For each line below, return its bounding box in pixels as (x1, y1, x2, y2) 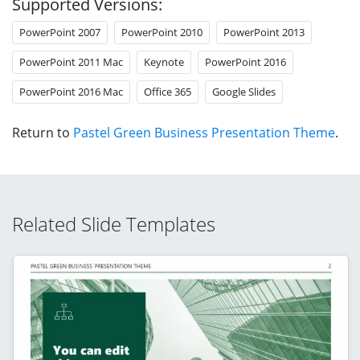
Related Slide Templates (12, 210, 215, 237)
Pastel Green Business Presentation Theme (73, 123, 335, 141)
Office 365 (144, 84, 191, 99)
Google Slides (212, 84, 276, 99)
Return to (12, 123, 73, 141)
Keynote (144, 54, 184, 69)
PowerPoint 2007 (19, 24, 100, 39)
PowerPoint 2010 (121, 24, 202, 39)
